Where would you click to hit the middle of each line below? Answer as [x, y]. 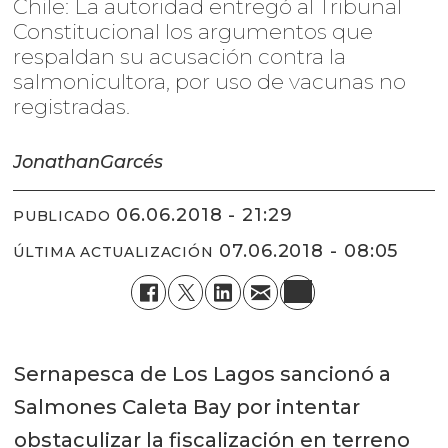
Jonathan [57, 162]
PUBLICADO [62, 215]
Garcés [132, 162]
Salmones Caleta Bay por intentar [186, 407]
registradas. [74, 107]
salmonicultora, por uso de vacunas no [210, 82]
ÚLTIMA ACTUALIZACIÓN [113, 251]
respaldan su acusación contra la [180, 57]
